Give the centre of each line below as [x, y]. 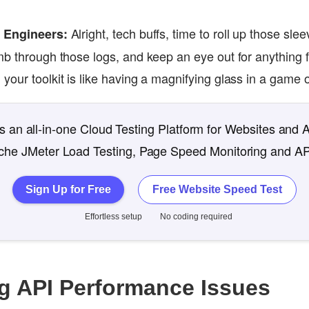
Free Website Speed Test [218, 189]
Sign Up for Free [68, 189]
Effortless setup [113, 217]
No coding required [196, 217]
